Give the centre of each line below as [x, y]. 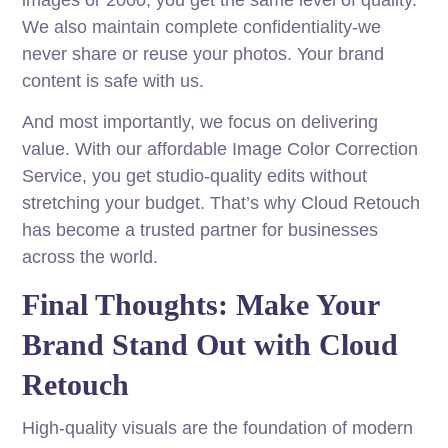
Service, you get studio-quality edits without [195, 176]
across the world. [90, 257]
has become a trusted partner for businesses [200, 230]
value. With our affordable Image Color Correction [220, 149]
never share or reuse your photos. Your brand [203, 54]
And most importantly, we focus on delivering [200, 122]
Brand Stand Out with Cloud [210, 345]
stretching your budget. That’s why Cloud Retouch [221, 203]
